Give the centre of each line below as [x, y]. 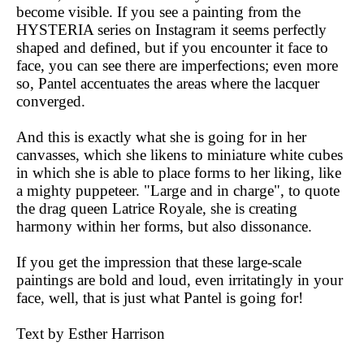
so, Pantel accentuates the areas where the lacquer [168, 83]
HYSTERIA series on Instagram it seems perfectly [171, 30]
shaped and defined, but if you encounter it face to [172, 48]
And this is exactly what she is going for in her [161, 137]
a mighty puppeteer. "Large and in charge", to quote [178, 191]
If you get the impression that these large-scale [159, 262]
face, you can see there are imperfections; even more [177, 65]
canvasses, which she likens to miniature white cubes [180, 155]
